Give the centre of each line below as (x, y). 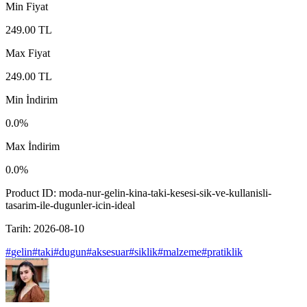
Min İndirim (32, 99)
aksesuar (110, 251)
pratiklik (225, 251)
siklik (146, 251)
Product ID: (32, 193)
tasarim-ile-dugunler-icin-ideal (70, 205)
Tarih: (20, 228)
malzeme (182, 251)
